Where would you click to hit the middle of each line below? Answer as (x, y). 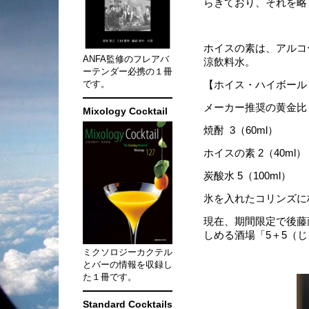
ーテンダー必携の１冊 (128, 71)
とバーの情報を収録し (128, 265)
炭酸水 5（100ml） (247, 176)
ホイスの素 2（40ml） (255, 153)
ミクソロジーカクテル (128, 252)
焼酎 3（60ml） (241, 130)
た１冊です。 (110, 277)
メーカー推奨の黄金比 (255, 108)
